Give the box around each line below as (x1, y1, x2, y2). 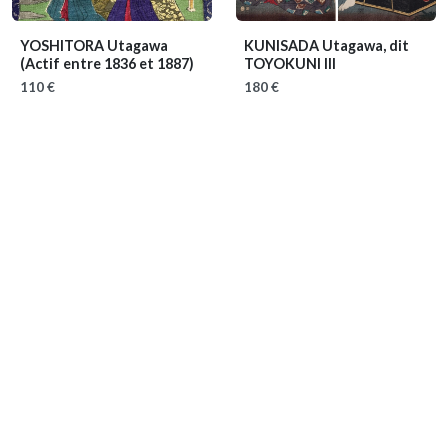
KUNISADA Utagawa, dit (244, 37, 409, 54)
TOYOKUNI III (244, 55, 336, 72)
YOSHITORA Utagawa (20, 37, 168, 54)
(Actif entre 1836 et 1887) (20, 55, 194, 72)
